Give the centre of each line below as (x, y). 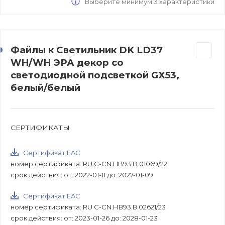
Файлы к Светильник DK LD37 (87, 50)
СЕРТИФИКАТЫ (40, 128)
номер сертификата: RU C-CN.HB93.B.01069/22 (89, 164)
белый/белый (45, 88)
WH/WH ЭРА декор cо (67, 63)
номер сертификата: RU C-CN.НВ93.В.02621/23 (88, 207)
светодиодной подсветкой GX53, (95, 75)
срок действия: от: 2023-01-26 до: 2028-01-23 (84, 218)
